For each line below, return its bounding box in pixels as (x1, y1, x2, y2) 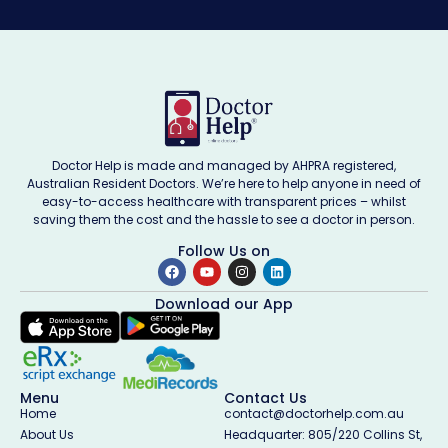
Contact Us (224, 388, 307, 409)
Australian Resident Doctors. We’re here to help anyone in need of (27, 175, 421, 193)
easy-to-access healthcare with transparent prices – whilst (42, 193, 406, 211)
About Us (20, 426, 74, 444)
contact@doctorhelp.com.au (224, 405, 404, 423)
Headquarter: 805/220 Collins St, (224, 426, 422, 444)
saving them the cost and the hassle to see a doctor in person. (33, 211, 415, 229)
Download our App (155, 293, 293, 314)
